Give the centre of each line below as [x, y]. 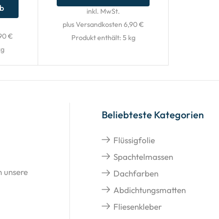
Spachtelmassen [143, 157]
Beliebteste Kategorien [153, 115]
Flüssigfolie [134, 140]
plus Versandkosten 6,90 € [103, 25]
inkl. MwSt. [103, 11]
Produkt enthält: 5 [99, 38]
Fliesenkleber [138, 207]
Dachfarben [136, 174]
